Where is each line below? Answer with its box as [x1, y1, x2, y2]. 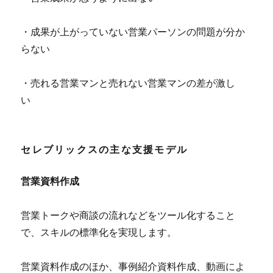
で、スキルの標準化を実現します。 [21, 225, 177, 238]
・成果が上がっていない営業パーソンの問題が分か [21, 24, 246, 38]
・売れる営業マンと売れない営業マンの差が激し [21, 76, 236, 89]
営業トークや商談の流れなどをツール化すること [21, 208, 236, 221]
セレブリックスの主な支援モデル [21, 141, 188, 156]
